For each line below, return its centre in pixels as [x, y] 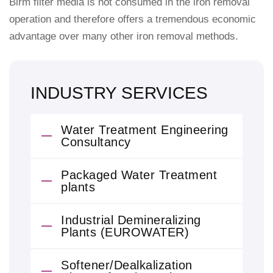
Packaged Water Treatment [139, 175]
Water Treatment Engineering [145, 130]
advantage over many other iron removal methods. [124, 36]
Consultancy [96, 142]
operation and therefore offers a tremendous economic [133, 19]
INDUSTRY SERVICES [119, 93]
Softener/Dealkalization [127, 265]
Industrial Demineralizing [131, 220]
